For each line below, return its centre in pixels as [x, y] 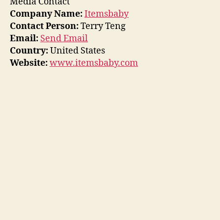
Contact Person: [44, 26]
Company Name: [46, 14]
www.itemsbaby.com [94, 63]
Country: [29, 51]
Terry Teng [102, 26]
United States [77, 51]
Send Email [64, 38]
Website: [29, 63]
